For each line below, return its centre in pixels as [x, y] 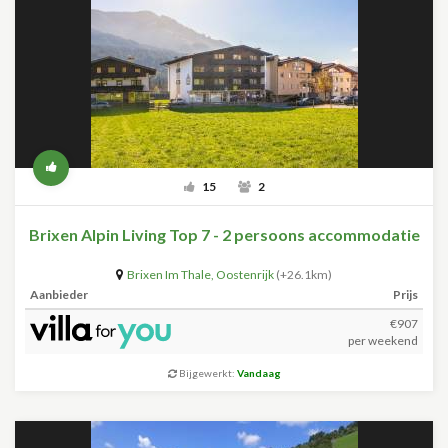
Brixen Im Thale [169, 274]
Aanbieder [59, 294]
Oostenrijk [245, 274]
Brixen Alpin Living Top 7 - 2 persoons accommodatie [224, 234]
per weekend [383, 340]
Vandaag [258, 373]
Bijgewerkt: [206, 373]
